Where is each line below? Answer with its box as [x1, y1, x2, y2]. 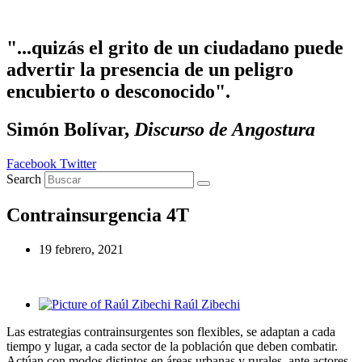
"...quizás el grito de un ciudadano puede [6, 36, 343, 58]
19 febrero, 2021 [39, 242, 124, 256]
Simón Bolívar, [6, 118, 134, 140]
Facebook [6, 156, 57, 170]
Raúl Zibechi [174, 297, 240, 311]
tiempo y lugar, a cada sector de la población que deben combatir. [6, 339, 338, 353]
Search [6, 171, 41, 186]
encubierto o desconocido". [6, 80, 230, 102]
